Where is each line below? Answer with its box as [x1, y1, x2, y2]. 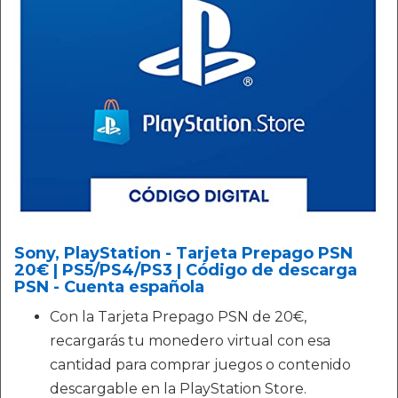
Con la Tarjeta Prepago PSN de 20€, [50, 308, 306, 326]
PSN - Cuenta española [14, 277, 204, 298]
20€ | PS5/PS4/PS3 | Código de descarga [14, 260, 357, 281]
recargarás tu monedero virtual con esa [50, 332, 330, 350]
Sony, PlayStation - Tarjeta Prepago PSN [14, 243, 353, 264]
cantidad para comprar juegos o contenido [50, 356, 351, 374]
